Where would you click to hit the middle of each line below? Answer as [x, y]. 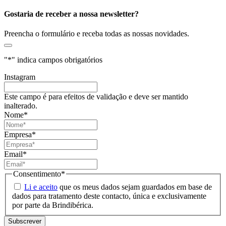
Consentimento [37, 174]
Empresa [18, 134]
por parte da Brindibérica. [53, 205]
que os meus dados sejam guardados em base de [135, 187]
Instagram [20, 77]
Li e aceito [41, 187]
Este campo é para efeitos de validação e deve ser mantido [96, 97]
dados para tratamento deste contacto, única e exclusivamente [109, 196]
